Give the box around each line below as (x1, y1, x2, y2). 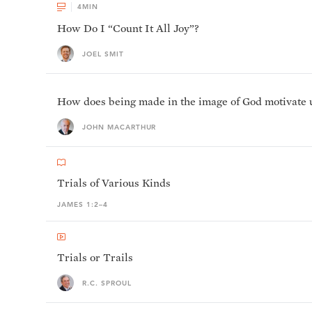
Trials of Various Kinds (57, 176, 171, 189)
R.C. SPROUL (82, 278, 132, 288)
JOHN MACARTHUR (82, 122, 157, 132)
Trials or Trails (57, 251, 133, 264)
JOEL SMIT (82, 49, 124, 58)
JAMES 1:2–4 (57, 200, 108, 209)
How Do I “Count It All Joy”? (57, 22, 199, 35)
